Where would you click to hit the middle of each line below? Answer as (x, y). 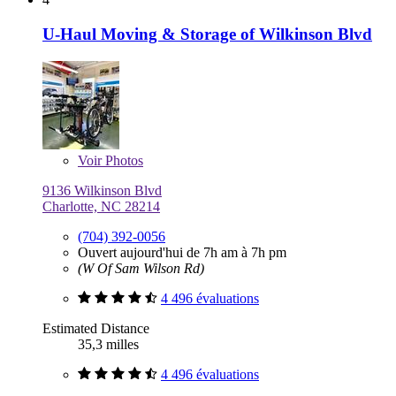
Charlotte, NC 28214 (101, 206)
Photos (122, 160)
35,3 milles (108, 344)
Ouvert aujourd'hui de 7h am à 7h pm (182, 252)
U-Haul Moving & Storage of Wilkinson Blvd (207, 34)
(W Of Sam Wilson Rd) (141, 268)
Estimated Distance (96, 328)
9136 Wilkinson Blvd (102, 190)
